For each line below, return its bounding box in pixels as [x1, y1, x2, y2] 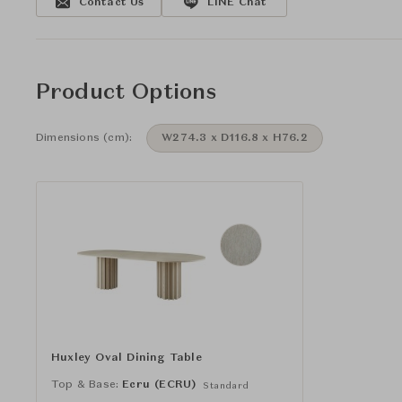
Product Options [36, 83, 217, 104]
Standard [203, 380, 249, 390]
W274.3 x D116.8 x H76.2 [162, 133, 308, 144]
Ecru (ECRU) [122, 379, 197, 390]
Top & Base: [51, 379, 119, 390]
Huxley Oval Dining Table [51, 352, 202, 363]
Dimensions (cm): [36, 133, 133, 144]
